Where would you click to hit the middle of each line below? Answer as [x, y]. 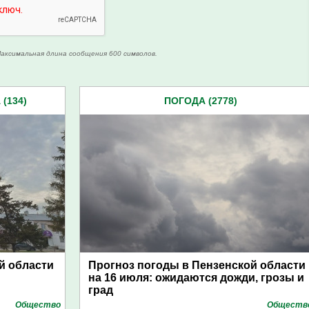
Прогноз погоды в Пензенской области [197, 265]
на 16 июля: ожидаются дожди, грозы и [196, 278]
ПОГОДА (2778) [200, 101]
